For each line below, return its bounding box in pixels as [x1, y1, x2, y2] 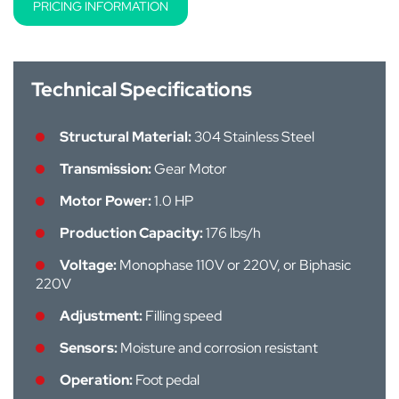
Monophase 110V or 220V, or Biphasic [117, 256, 351, 274]
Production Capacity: [60, 224, 203, 242]
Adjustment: [60, 306, 142, 325]
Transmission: [60, 159, 151, 178]
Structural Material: [60, 127, 191, 146]
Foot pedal [133, 370, 199, 389]
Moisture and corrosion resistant [118, 338, 318, 357]
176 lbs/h [203, 224, 261, 242]
